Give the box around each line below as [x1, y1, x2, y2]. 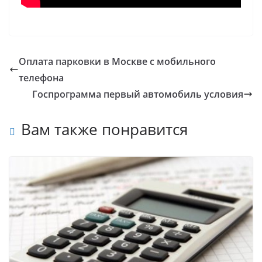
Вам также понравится [21, 118, 188, 140]
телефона [19, 71, 64, 84]
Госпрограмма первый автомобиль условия [32, 87, 243, 101]
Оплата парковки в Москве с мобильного [19, 54, 216, 68]
